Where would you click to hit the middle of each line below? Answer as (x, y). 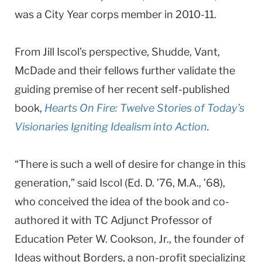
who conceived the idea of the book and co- (122, 201)
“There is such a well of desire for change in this (130, 164)
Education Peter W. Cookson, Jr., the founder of (130, 239)
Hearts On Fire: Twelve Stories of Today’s (144, 108)
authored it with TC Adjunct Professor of (113, 220)
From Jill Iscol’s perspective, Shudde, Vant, (117, 51)
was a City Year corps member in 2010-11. (116, 14)
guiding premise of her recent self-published (122, 89)
